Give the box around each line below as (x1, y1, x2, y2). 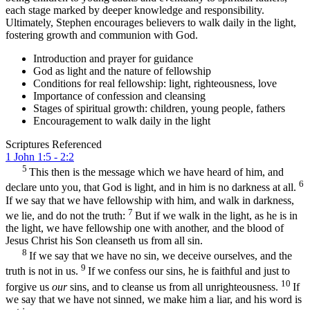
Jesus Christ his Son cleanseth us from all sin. (6, 234, 203, 246)
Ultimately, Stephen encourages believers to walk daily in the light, (6, 16, 296, 28)
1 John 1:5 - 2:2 (6, 150, 74, 163)
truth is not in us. (6, 265, 81, 277)
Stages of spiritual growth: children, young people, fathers (33, 102, 285, 114)
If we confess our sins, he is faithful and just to (88, 265, 290, 277)
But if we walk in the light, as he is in (135, 209, 298, 221)
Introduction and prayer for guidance (33, 52, 193, 64)
